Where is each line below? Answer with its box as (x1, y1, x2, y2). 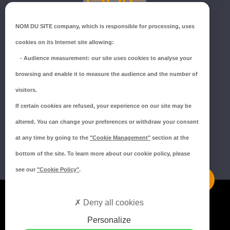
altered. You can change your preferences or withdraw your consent (15, 119, 199, 125)
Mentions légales (90, 188, 140, 197)
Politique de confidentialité (76, 204, 154, 213)
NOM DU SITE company (15, 23, 79, 29)
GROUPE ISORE (83, 8, 147, 17)
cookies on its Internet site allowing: (15, 39, 114, 45)
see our (15, 166, 37, 172)
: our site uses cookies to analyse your (88, 55, 192, 61)
